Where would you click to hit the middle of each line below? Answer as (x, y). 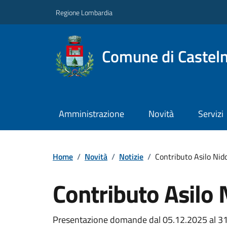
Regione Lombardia (84, 12)
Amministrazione (91, 114)
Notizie (131, 156)
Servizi (211, 114)
